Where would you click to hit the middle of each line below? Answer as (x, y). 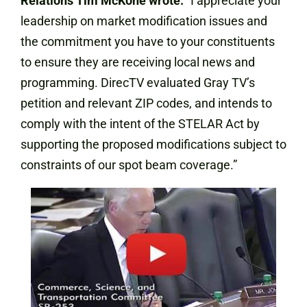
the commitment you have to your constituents (148, 41)
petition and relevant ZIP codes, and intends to (146, 103)
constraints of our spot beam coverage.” (129, 165)
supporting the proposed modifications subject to (153, 144)
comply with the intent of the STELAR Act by (140, 124)
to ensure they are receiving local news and (138, 62)
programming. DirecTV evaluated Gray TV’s (138, 83)
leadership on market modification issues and (144, 21)
